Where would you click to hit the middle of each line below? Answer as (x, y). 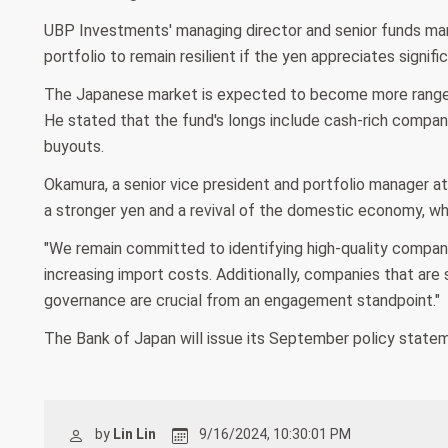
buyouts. (74, 147)
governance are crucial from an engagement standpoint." (242, 301)
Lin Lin (134, 434)
